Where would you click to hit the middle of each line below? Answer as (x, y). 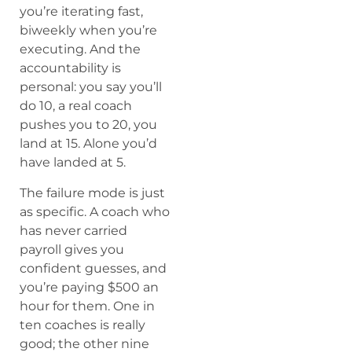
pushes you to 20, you (88, 125)
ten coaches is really (82, 324)
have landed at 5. (73, 163)
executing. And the (80, 49)
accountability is (70, 68)
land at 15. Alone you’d (88, 144)
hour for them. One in (87, 306)
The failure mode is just (92, 192)
